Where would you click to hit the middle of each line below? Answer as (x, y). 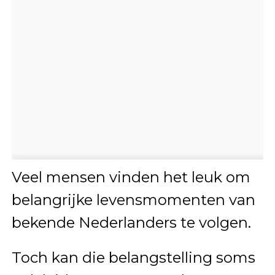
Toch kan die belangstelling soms (133, 258)
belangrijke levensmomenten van (133, 200)
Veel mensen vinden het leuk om (131, 177)
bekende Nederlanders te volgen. (131, 223)
